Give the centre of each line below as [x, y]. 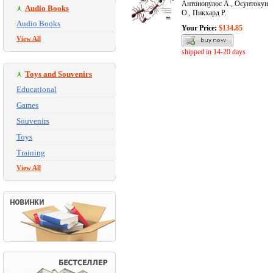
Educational [37, 89]
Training [31, 153]
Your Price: [199, 28]
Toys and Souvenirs [58, 74]
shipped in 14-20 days [214, 52]
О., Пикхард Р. [204, 13]
